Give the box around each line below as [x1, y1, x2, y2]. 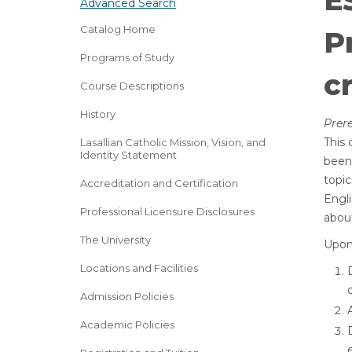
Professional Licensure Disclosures [80, 205, 255, 218]
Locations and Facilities [80, 262, 198, 274]
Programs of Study [80, 51, 174, 64]
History [80, 108, 115, 120]
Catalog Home [80, 23, 156, 35]
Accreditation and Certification [80, 177, 238, 189]
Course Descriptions [80, 79, 184, 92]
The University [80, 233, 151, 246]
